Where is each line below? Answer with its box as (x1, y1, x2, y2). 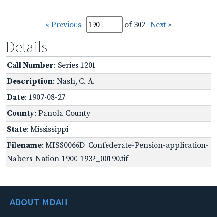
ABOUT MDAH (10, 195, 68, 208)
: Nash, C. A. (53, 76, 95, 86)
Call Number (7, 60, 54, 70)
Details (6, 37, 47, 57)
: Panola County (34, 108, 90, 118)
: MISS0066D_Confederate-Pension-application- (42, 140, 209, 150)
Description (7, 76, 53, 86)
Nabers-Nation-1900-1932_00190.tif (7, 154, 128, 164)
